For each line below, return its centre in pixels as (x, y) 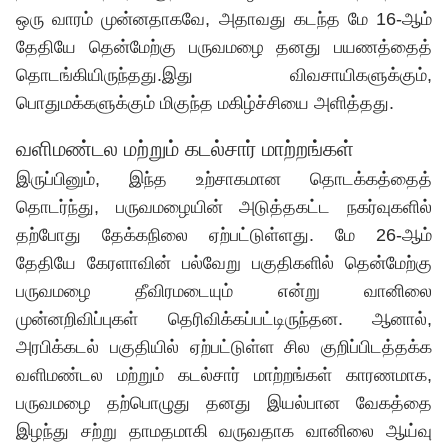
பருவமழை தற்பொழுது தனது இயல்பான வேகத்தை (224, 403)
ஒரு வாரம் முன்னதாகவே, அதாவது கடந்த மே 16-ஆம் (224, 19)
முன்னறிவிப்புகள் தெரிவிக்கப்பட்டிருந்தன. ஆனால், (224, 319)
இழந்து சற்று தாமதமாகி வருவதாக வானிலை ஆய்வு (224, 431)
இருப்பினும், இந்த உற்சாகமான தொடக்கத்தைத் (224, 179)
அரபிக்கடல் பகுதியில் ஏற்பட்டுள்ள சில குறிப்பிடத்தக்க (224, 347)
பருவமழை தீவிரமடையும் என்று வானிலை (224, 291)
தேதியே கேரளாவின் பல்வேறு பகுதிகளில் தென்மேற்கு (224, 263)
